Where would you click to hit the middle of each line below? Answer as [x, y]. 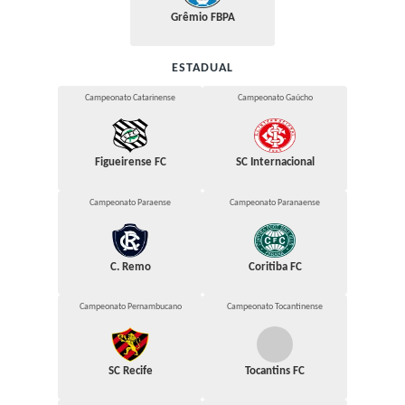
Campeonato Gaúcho [275, 99]
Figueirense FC [130, 162]
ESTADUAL [202, 69]
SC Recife [130, 372]
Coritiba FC [275, 267]
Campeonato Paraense [130, 202]
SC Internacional [275, 162]
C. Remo [130, 267]
